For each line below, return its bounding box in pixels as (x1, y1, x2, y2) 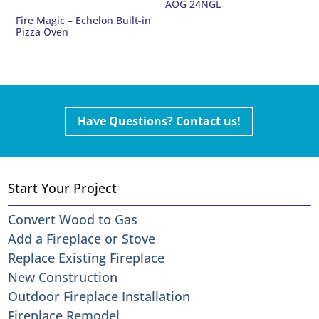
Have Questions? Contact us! (78, 113, 241, 130)
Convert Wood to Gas (8, 210, 138, 228)
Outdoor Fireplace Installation (8, 287, 191, 305)
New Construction (8, 268, 118, 286)
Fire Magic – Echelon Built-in (16, 13, 152, 27)
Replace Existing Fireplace (8, 249, 165, 266)
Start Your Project (8, 179, 117, 197)
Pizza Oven (16, 24, 69, 38)
